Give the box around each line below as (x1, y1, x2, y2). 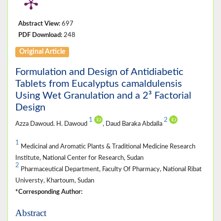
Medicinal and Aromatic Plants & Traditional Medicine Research (19, 143, 195, 149)
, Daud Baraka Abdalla (103, 120, 164, 127)
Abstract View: (18, 20, 60, 27)
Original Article (19, 48, 66, 55)
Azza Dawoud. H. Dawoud (15, 120, 89, 127)
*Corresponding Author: (15, 188, 82, 195)
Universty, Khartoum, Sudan (15, 177, 94, 184)
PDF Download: (18, 32, 62, 38)
